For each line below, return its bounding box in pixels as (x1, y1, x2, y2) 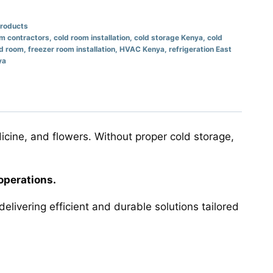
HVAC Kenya (119, 44, 165, 54)
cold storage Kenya (133, 32, 203, 42)
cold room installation (53, 32, 130, 42)
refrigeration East (168, 44, 232, 54)
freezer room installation (27, 44, 115, 54)
